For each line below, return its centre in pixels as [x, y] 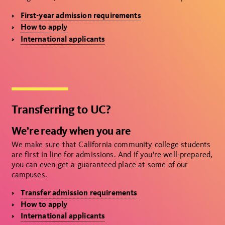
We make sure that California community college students [111, 144]
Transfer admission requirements [79, 192]
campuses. [29, 174]
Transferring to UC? [61, 109]
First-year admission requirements [81, 16]
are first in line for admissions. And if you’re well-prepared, [112, 154]
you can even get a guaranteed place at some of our [100, 164]
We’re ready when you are [71, 131]
